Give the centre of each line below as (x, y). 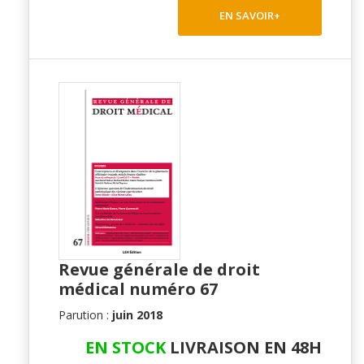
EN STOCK (126, 347)
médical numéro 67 (138, 288)
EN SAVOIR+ (250, 15)
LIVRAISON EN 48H (244, 347)
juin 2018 (137, 314)
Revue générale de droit (159, 269)
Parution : (85, 314)
